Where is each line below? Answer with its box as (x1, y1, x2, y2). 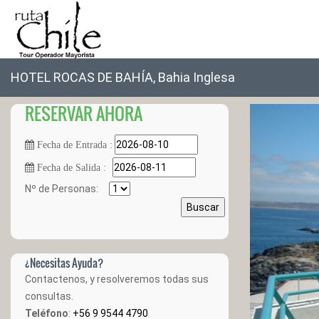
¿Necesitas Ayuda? (25, 255, 103, 271)
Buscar (182, 202, 224, 213)
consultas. (25, 291, 73, 302)
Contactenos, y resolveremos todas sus (25, 273, 209, 285)
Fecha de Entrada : (34, 140, 113, 150)
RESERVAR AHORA (25, 100, 142, 126)
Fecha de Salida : (34, 162, 106, 172)
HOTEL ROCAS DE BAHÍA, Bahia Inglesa (11, 70, 235, 85)
